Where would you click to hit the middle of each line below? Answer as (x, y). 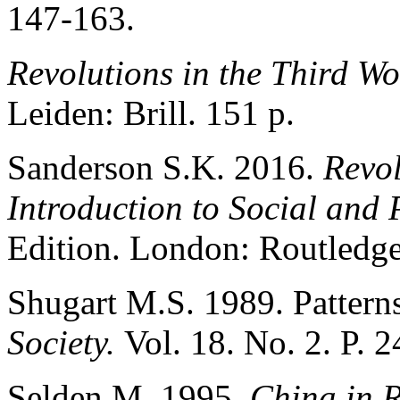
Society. (66, 342)
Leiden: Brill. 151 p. (151, 112)
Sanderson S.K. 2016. (165, 167)
